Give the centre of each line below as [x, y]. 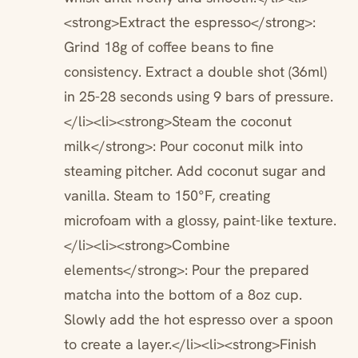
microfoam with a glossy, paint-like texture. [200, 221]
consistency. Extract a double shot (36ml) [195, 72]
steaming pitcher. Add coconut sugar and [195, 171]
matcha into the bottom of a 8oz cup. [183, 295]
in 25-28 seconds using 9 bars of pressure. [199, 97]
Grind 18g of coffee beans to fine [169, 47]
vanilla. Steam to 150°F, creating [167, 196]
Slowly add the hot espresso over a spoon [199, 320]
